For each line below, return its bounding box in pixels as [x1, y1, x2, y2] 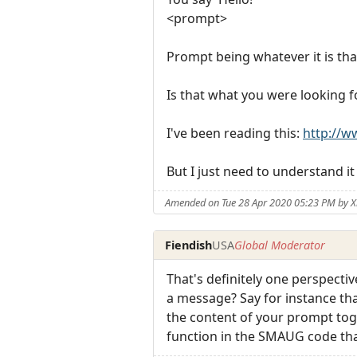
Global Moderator [234, 237, 326, 253]
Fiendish [165, 237, 213, 253]
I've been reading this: [167, 124, 303, 142]
